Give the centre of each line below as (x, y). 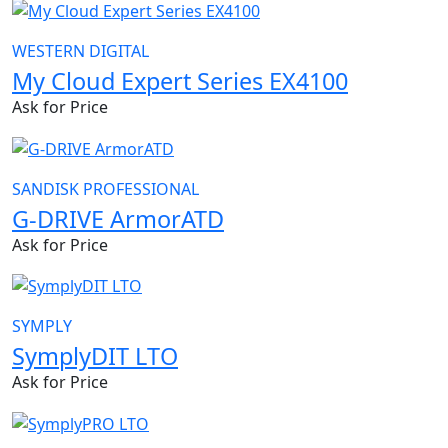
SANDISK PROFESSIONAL (105, 188)
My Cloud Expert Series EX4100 (180, 80)
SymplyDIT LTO (95, 356)
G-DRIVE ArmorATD (118, 218)
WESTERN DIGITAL (80, 50)
